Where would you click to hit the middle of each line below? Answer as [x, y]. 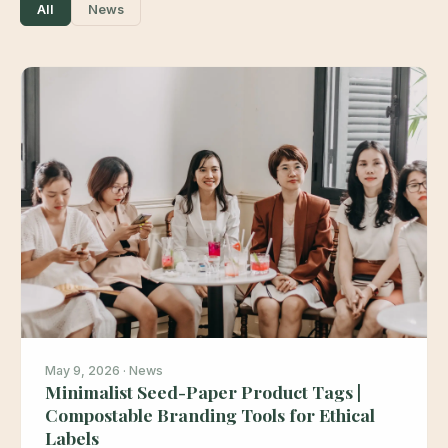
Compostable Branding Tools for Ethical [210, 414]
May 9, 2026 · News [104, 370]
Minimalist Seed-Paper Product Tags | [203, 391]
